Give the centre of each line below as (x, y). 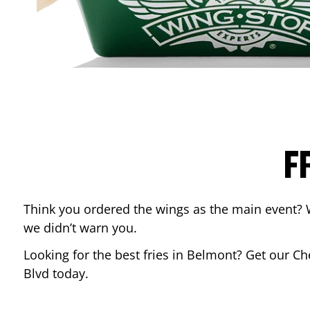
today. (71, 273)
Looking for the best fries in (105, 255)
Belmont (212, 255)
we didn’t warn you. (82, 228)
